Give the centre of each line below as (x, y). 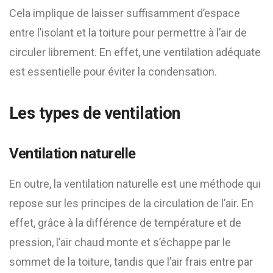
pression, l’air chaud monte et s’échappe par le (120, 242)
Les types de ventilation (95, 113)
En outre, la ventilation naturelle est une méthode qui (135, 184)
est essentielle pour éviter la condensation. (113, 72)
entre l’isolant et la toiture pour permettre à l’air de (128, 33)
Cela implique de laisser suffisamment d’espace (125, 13)
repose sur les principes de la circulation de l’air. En (131, 203)
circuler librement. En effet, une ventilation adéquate (135, 52)
